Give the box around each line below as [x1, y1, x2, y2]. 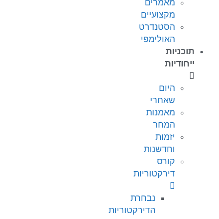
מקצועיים [141, 10, 175, 20]
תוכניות [166, 46, 195, 57]
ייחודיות [165, 59, 195, 69]
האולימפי [141, 34, 175, 44]
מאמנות [146, 108, 175, 118]
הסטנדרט [139, 22, 175, 32]
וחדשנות [144, 144, 175, 154]
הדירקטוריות [109, 205, 155, 216]
